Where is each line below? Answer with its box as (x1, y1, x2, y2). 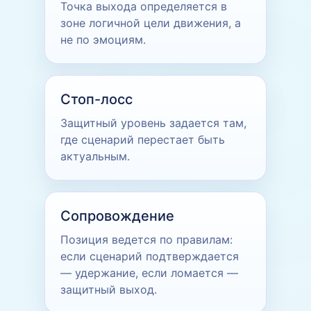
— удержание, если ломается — (60, 265, 238, 280)
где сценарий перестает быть (60, 132, 225, 146)
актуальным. (60, 149, 130, 163)
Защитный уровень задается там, (60, 115, 246, 130)
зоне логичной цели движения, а (60, 15, 241, 30)
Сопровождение (60, 207, 174, 224)
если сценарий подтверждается (60, 249, 239, 263)
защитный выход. (60, 282, 157, 296)
